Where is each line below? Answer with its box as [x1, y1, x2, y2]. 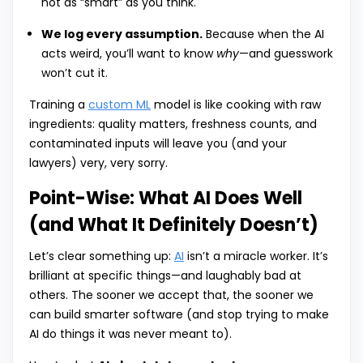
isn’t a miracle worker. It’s [184, 248, 328, 265]
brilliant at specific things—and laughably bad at [29, 267, 301, 284]
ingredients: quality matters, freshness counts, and [29, 116, 317, 133]
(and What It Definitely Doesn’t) [29, 212, 318, 238]
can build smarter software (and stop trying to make [29, 306, 329, 323]
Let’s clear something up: [29, 248, 174, 265]
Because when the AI [203, 26, 324, 43]
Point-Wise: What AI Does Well [29, 186, 302, 211]
